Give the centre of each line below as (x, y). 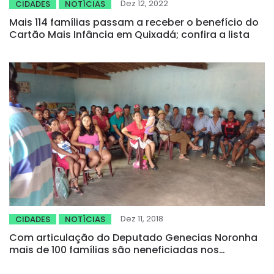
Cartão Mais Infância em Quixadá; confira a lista (129, 35)
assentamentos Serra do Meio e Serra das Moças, (133, 262)
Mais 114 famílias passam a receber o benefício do (134, 23)
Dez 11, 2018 (142, 219)
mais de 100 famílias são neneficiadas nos (114, 250)
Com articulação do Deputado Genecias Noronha (133, 238)
